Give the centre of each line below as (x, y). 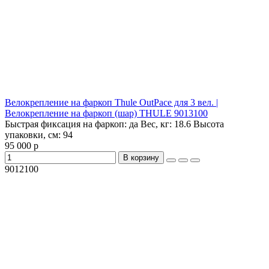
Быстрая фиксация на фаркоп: (67, 124)
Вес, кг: (156, 124)
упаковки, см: (34, 135)
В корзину (141, 158)
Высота (207, 124)
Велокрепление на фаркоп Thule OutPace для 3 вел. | (111, 103)
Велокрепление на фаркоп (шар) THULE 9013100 (106, 113)
